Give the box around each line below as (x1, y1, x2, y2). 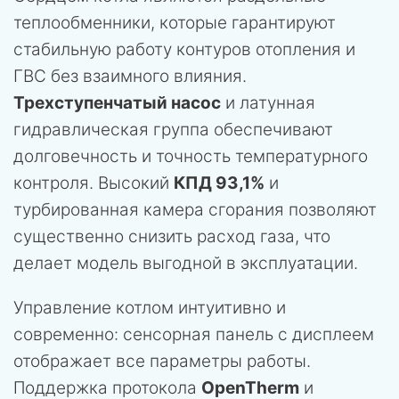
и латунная (221, 92, 315, 113)
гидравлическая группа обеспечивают (13, 118, 333, 140)
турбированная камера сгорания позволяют (13, 199, 377, 220)
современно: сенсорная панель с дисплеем (13, 323, 374, 345)
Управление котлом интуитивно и (13, 297, 286, 318)
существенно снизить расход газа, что (13, 225, 330, 247)
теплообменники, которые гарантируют (13, 12, 336, 33)
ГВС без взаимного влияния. (13, 65, 247, 86)
